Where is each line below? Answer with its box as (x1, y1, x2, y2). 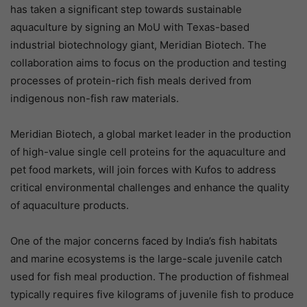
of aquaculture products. (10, 199, 129, 212)
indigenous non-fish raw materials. (10, 92, 179, 106)
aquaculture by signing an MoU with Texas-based (10, 21, 249, 34)
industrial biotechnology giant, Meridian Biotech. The (10, 38, 267, 52)
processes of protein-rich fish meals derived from (10, 74, 251, 88)
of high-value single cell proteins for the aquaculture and (10, 145, 286, 159)
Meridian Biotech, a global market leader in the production (10, 127, 291, 141)
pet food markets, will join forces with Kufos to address (10, 163, 276, 177)
